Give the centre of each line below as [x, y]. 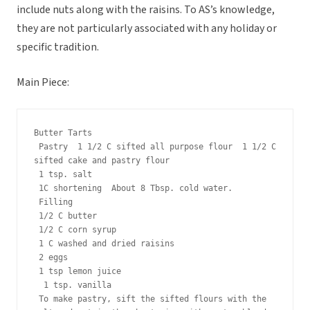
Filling [56, 202]
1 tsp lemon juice [80, 272]
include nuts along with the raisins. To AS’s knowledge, [146, 10]
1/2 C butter [68, 216]
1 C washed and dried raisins [107, 244]
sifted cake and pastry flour [102, 161]
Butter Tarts [63, 133]
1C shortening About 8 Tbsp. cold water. [136, 189]
